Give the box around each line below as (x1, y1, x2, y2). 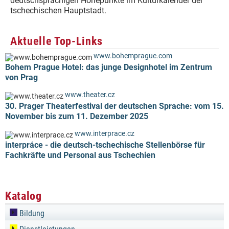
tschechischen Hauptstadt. (10, 6, 106, 15)
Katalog (5, 189, 42, 202)
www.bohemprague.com (94, 52, 172, 60)
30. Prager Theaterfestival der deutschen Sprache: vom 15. (5, 101, 224, 111)
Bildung (17, 209, 44, 218)
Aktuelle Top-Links (10, 34, 103, 48)
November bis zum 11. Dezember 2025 (5, 111, 148, 121)
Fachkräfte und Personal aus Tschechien (5, 150, 155, 160)
